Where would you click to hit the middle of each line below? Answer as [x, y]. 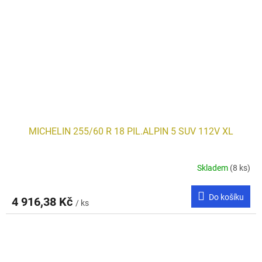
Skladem [213, 168]
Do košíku [226, 197]
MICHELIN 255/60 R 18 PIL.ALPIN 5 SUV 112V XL [131, 131]
